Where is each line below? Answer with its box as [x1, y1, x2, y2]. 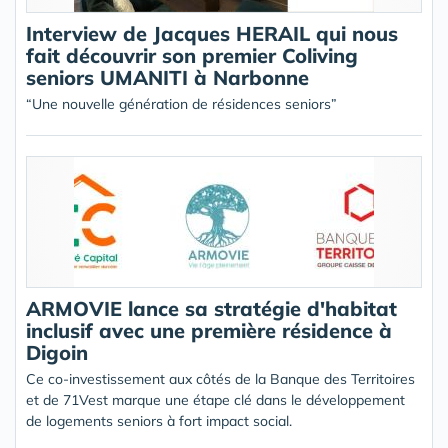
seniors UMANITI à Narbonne [26, 65, 309, 90]
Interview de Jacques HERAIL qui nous [26, 21, 398, 46]
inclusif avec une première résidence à [26, 318, 392, 343]
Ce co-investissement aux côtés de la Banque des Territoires [26, 370, 415, 388]
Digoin [26, 340, 88, 365]
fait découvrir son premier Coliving [26, 43, 358, 68]
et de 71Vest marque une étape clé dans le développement [26, 391, 405, 409]
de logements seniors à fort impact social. [26, 412, 292, 430]
